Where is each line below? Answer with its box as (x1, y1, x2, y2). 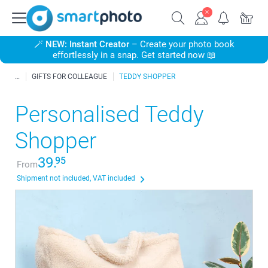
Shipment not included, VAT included (17, 174, 135, 182)
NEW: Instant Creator (45, 39, 129, 50)
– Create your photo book (129, 39, 234, 50)
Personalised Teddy (15, 102, 204, 127)
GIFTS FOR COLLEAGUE (32, 72, 107, 81)
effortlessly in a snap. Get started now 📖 (52, 50, 216, 60)
